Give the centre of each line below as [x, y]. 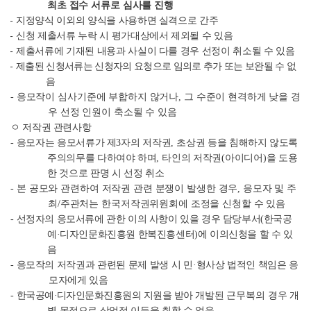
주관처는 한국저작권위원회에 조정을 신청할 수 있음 [173, 204]
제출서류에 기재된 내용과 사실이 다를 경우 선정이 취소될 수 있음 [155, 51]
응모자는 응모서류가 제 [66, 143]
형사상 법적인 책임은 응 [247, 265]
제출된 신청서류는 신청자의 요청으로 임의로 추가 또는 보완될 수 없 [156, 67]
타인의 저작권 [192, 158]
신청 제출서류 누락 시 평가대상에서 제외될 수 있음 [125, 36]
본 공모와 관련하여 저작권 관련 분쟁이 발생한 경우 [127, 189]
